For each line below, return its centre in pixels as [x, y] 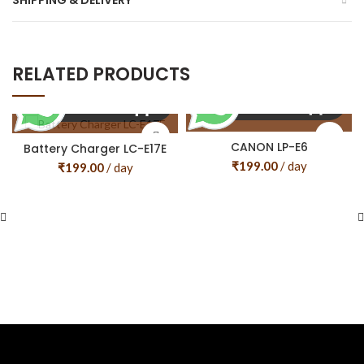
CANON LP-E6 [269, 147]
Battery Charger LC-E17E [95, 148]
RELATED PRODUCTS [101, 75]
